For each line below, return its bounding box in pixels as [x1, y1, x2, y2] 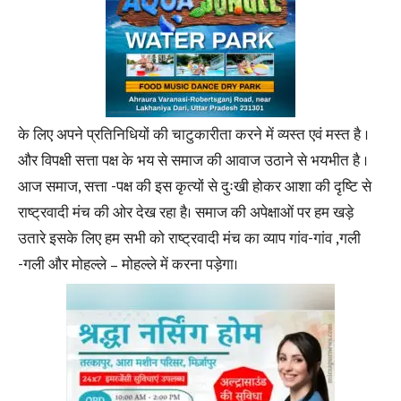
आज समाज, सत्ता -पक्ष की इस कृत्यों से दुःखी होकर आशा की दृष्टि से [18, 174, 371, 200]
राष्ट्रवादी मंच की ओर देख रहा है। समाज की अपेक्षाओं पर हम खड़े [18, 200, 354, 226]
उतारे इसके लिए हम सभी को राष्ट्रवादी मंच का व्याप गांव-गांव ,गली [18, 226, 361, 252]
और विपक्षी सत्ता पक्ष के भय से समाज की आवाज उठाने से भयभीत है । [18, 148, 368, 174]
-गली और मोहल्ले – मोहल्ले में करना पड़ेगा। [18, 252, 238, 277]
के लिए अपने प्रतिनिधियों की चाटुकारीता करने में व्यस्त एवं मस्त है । [18, 122, 369, 148]
